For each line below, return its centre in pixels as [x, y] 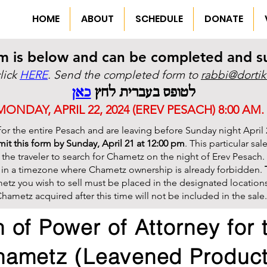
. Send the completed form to [124, 75]
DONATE [223, 19]
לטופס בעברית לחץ [143, 93]
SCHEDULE [159, 19]
